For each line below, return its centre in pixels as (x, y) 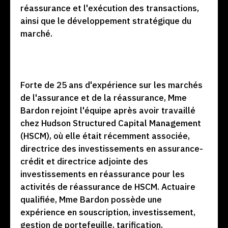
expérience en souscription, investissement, (108, 212)
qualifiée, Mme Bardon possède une (91, 199)
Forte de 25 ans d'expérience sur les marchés (111, 85)
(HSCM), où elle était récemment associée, (105, 136)
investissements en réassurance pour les (103, 174)
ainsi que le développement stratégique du (106, 21)
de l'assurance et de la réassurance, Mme (104, 98)
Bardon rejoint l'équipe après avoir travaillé (108, 110)
